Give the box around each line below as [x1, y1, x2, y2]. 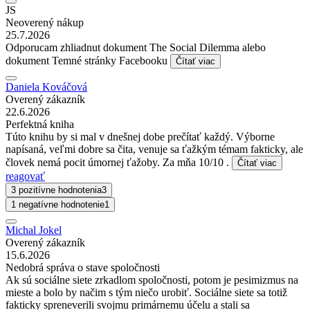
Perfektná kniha [6, 118, 74, 130]
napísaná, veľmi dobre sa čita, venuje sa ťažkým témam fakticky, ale [6, 143, 303, 155]
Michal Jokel [6, 224, 62, 236]
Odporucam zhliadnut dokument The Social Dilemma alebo [6, 41, 266, 53]
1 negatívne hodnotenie [11, 199, 104, 210]
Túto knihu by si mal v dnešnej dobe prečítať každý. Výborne [6, 130, 275, 143]
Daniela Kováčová [6, 80, 87, 93]
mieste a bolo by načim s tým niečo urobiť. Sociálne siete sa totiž [6, 286, 287, 298]
